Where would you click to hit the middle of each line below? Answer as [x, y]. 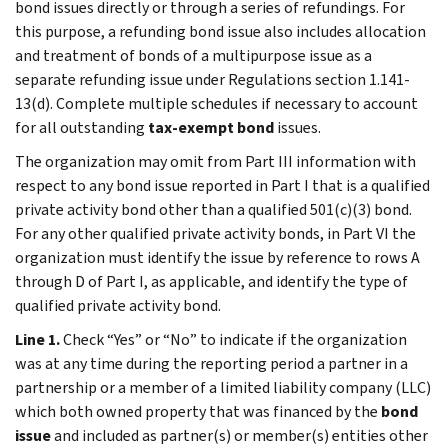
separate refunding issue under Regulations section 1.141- [212, 79]
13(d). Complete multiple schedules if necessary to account [216, 103]
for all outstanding [81, 127]
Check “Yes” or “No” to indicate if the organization [235, 339]
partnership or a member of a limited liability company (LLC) [223, 387]
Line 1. [37, 339]
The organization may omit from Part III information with [215, 161]
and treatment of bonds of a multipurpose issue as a [193, 55]
